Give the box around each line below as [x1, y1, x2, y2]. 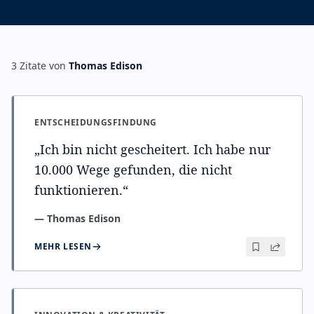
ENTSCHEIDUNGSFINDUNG [34, 116, 157, 128]
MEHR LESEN [34, 240, 92, 252]
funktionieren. [34, 182, 123, 198]
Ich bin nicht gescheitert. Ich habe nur [40, 141, 271, 158]
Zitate [20, 59, 46, 72]
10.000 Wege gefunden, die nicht [34, 161, 232, 178]
